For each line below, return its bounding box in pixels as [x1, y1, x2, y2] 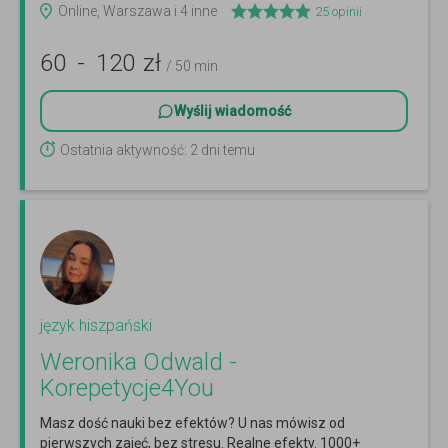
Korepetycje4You [40, 374, 214, 403]
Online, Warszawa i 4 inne [58, 3, 217, 20]
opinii [329, 4, 362, 20]
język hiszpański [40, 316, 152, 336]
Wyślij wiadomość [174, 103, 291, 120]
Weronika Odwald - [40, 348, 237, 377]
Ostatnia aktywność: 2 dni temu [60, 142, 255, 159]
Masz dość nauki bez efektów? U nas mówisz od [40, 415, 345, 432]
